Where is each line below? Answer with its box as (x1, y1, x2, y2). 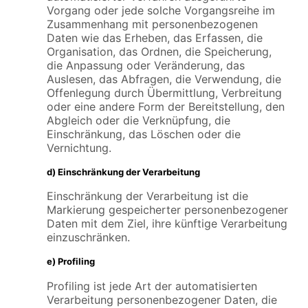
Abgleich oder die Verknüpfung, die (47, 113, 230, 127)
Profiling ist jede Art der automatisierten (47, 278, 257, 293)
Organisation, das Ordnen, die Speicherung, (47, 44, 272, 58)
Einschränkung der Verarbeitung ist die (47, 189, 248, 203)
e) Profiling (47, 256, 95, 267)
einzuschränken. (47, 230, 130, 245)
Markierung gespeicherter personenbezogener (47, 203, 288, 217)
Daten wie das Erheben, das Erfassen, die (47, 30, 263, 45)
